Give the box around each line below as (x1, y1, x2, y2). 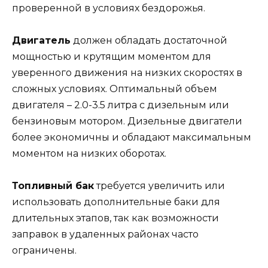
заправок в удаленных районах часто (12, 229, 199, 240)
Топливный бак (12, 180, 94, 192)
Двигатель (12, 34, 71, 46)
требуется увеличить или (94, 180, 225, 192)
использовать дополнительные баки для (12, 196, 220, 208)
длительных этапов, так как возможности (12, 212, 219, 224)
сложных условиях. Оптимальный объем (12, 83, 217, 95)
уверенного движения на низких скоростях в (12, 66, 242, 78)
